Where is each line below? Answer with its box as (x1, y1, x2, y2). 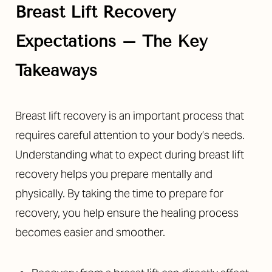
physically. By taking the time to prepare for (15, 186, 223, 200)
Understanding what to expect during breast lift (15, 148, 244, 161)
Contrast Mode (30, 120, 84, 131)
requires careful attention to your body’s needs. (15, 128, 245, 142)
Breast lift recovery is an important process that (15, 109, 244, 123)
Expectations (15, 32, 116, 51)
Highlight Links (126, 120, 179, 131)
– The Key (116, 32, 208, 51)
